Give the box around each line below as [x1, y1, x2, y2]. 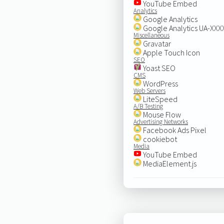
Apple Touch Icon [141, 47, 200, 57]
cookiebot [141, 133, 177, 144]
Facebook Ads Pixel [141, 124, 206, 135]
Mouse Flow [141, 109, 181, 119]
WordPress [141, 78, 178, 88]
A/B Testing [133, 101, 163, 110]
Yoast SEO [141, 62, 175, 73]
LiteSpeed [141, 93, 177, 104]
